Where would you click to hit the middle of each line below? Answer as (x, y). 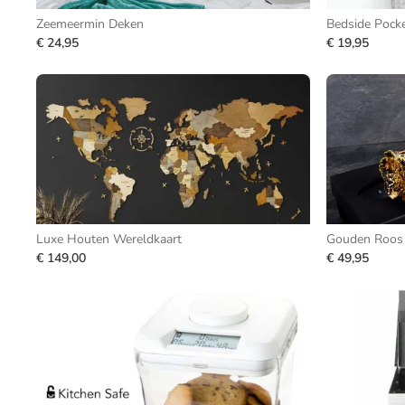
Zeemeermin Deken (90, 24)
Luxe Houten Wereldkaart (109, 239)
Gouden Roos (364, 239)
